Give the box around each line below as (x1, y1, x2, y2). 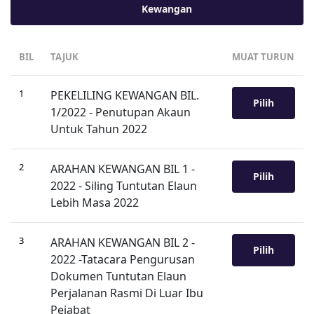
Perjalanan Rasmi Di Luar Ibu (50, 285, 203, 301)
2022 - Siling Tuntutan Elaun (50, 178, 197, 193)
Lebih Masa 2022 (50, 195, 139, 210)
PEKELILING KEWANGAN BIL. (50, 88, 199, 103)
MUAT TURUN (232, 50, 294, 63)
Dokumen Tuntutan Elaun (50, 268, 186, 284)
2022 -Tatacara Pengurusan (50, 252, 195, 267)
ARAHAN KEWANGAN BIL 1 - (50, 161, 195, 177)
